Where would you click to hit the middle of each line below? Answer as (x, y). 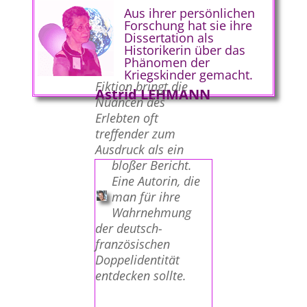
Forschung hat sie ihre (188, 25)
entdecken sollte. (140, 275)
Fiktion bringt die (141, 86)
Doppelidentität (137, 259)
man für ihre (146, 196)
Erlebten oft (126, 118)
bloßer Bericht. (151, 165)
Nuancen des (130, 102)
